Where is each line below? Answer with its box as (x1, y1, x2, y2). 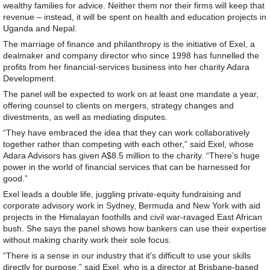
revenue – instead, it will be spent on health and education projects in (3, 12, 266, 22)
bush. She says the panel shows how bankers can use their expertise (3, 224, 266, 234)
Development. (3, 74, 56, 84)
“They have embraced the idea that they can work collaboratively (3, 128, 250, 138)
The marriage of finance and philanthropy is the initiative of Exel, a (3, 39, 255, 49)
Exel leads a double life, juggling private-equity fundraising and (3, 189, 241, 199)
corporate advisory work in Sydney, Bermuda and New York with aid (3, 201, 260, 211)
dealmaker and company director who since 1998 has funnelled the (3, 51, 259, 61)
